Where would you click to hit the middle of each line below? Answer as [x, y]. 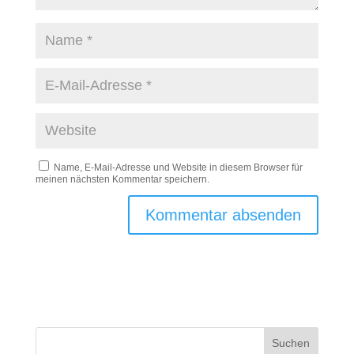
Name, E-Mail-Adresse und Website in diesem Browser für [178, 167]
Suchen [291, 343]
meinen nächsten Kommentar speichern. [122, 179]
